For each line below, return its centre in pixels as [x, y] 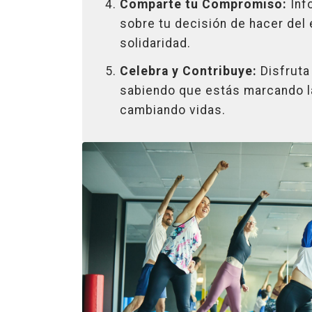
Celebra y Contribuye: [189, 71]
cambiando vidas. [173, 110]
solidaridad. [156, 44]
